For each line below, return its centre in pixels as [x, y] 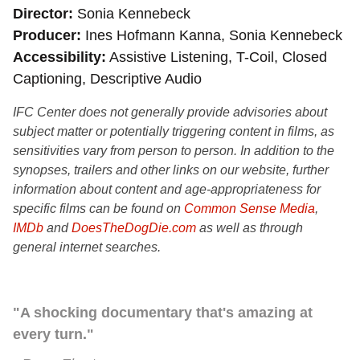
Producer [45, 35]
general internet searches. [87, 247]
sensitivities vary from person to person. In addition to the [174, 151]
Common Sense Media [250, 209]
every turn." [53, 334]
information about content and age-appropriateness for [167, 189]
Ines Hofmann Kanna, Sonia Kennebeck [212, 35]
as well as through [250, 228]
